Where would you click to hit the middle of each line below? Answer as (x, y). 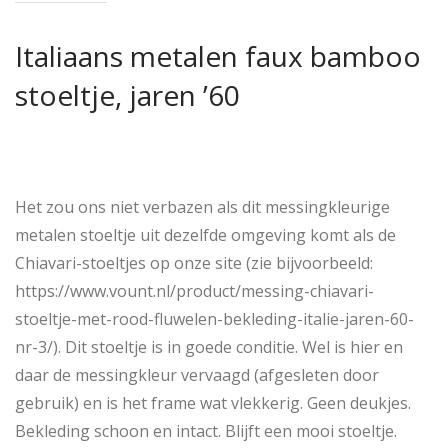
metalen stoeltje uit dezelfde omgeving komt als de (205, 235)
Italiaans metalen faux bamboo (218, 56)
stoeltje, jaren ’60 (127, 95)
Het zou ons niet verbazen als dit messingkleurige (202, 207)
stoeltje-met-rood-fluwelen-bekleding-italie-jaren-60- (214, 319)
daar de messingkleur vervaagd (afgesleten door (197, 375)
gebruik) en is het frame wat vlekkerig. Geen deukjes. (213, 403)
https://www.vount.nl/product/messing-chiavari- (194, 291)
